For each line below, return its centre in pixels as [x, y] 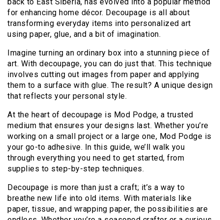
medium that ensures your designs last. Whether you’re [108, 126]
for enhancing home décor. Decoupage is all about [98, 13]
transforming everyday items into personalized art [99, 24]
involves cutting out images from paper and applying [103, 75]
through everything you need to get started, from [96, 158]
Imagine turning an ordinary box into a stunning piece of [109, 53]
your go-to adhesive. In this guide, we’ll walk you [96, 147]
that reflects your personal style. [67, 96]
